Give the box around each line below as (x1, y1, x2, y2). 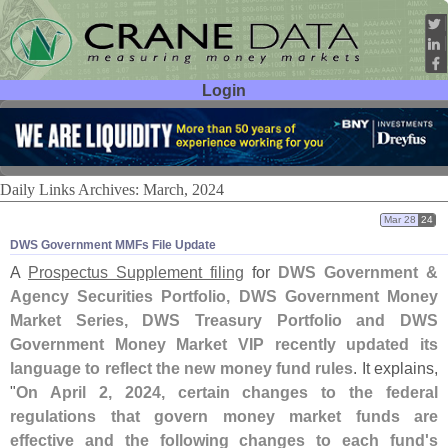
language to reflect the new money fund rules (10, 359, 354, 378)
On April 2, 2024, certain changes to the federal (16, 383, 438, 402)
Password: (24, 139, 100, 158)
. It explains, (353, 359, 439, 378)
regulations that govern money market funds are (10, 407, 438, 426)
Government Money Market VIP (10, 335, 264, 354)
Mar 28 (384, 213, 416, 225)
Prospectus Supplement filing (28, 263, 244, 282)
